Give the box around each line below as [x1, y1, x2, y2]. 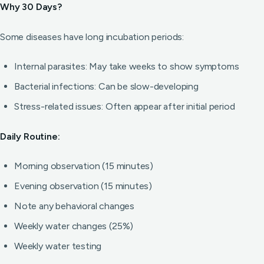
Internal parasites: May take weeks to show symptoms [14, 61, 239, 72]
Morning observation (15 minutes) [14, 160, 154, 171]
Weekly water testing [14, 240, 102, 252]
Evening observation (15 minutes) [14, 180, 153, 192]
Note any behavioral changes [14, 200, 134, 212]
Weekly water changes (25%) [14, 220, 134, 232]
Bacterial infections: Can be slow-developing [14, 81, 199, 92]
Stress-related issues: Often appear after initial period [14, 101, 235, 112]
